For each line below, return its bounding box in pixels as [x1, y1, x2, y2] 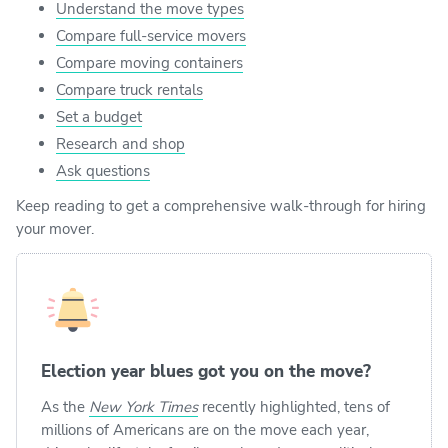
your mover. [16, 218, 94, 239]
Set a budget [56, 106, 142, 127]
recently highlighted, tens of [198, 396, 390, 417]
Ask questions [56, 160, 150, 181]
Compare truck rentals [56, 79, 203, 100]
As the [41, 396, 89, 417]
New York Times [89, 396, 198, 417]
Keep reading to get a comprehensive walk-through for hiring [16, 195, 426, 216]
